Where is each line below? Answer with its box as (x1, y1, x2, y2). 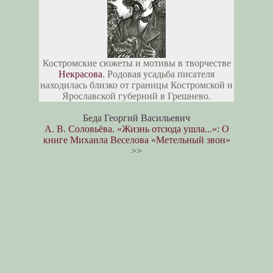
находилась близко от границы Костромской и (40, 80, 233, 91)
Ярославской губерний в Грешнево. (62, 91, 211, 102)
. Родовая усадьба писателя (102, 69, 214, 80)
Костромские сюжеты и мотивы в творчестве (42, 58, 231, 69)
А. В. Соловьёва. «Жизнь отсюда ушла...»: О (44, 124, 229, 135)
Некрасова (58, 69, 102, 80)
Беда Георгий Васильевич (83, 113, 190, 124)
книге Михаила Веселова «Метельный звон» (43, 135, 230, 146)
